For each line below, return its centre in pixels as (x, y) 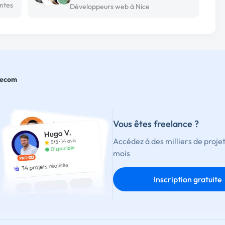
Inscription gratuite (188, 179)
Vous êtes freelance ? (156, 124)
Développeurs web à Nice (110, 7)
